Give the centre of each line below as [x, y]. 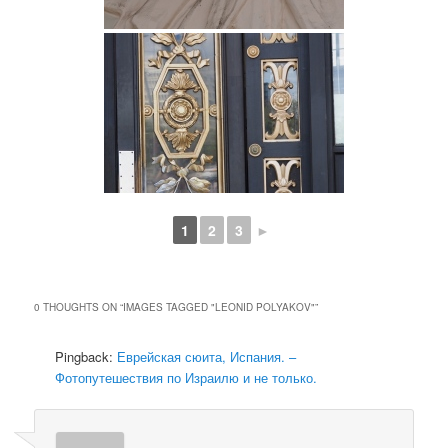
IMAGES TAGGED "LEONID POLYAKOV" [219, 307]
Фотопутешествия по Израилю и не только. [186, 378]
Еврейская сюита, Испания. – [207, 357]
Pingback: [86, 357]
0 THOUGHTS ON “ [79, 307]
